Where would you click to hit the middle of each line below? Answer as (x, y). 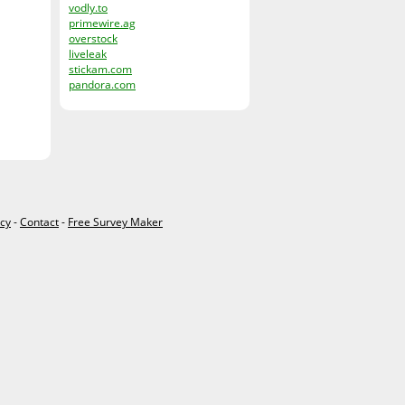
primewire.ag (102, 23)
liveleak (88, 54)
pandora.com (102, 85)
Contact (39, 221)
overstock (93, 38)
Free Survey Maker (115, 221)
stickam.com (100, 69)
